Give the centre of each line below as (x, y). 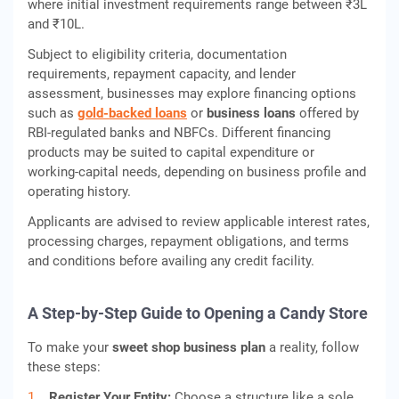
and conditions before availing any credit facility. (171, 261)
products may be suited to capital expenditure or (171, 152)
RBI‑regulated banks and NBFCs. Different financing (179, 133)
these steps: (64, 367)
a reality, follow (312, 347)
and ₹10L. (56, 24)
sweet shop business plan (189, 347)
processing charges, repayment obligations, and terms (188, 241)
